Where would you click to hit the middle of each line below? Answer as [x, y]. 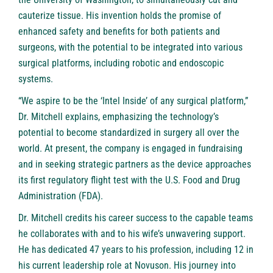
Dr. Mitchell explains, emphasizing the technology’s [119, 117]
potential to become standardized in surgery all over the [129, 133]
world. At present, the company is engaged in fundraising [130, 149]
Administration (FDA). [62, 196]
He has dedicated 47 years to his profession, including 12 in [136, 250]
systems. [37, 79]
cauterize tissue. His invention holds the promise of [120, 16]
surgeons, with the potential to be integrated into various [130, 48]
